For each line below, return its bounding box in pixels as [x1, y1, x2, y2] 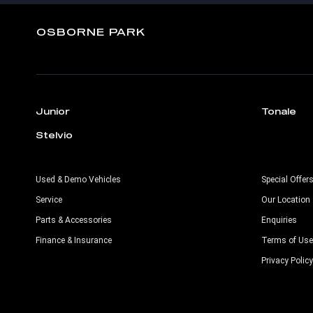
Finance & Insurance [36, 235, 112, 246]
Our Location [261, 195, 310, 205]
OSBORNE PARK [36, 26, 145, 38]
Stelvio [36, 130, 73, 140]
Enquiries [261, 215, 297, 226]
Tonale [261, 106, 296, 117]
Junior [36, 106, 70, 117]
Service [36, 195, 62, 205]
